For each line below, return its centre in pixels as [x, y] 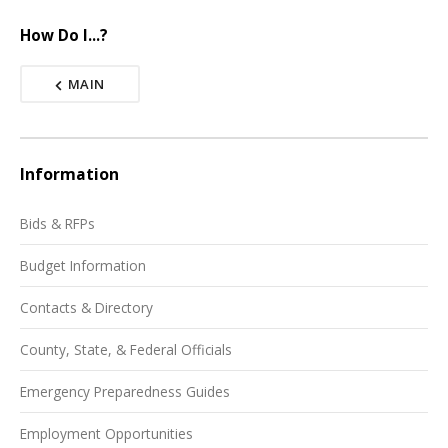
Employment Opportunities [106, 433]
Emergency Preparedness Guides [125, 391]
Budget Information [83, 266]
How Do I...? [64, 34]
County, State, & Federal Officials [126, 350]
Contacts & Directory [86, 308]
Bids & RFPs [57, 224]
